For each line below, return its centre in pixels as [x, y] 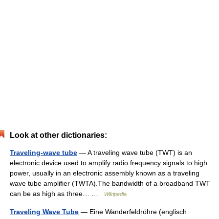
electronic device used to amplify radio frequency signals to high [109, 163]
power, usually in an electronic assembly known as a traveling [105, 173]
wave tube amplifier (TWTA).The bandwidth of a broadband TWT [110, 183]
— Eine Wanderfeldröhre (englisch [133, 212]
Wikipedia [115, 194]
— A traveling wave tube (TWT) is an [135, 153]
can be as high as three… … [57, 194]
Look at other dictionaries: [58, 135]
